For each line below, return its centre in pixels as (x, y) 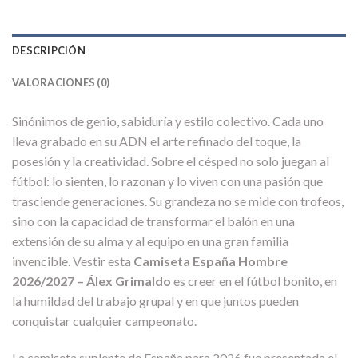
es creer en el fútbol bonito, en (254, 281)
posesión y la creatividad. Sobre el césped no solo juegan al (171, 161)
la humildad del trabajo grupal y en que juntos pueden (155, 301)
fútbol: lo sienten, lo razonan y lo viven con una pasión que (167, 181)
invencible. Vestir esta (73, 261)
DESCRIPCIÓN (49, 51)
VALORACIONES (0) (61, 83)
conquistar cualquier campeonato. (104, 321)
